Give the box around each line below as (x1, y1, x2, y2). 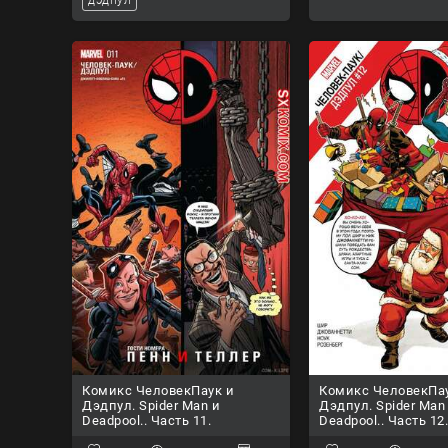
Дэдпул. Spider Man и (82, 398, 220, 414)
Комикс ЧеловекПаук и (82, 383, 234, 399)
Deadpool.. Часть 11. (82, 413, 211, 429)
